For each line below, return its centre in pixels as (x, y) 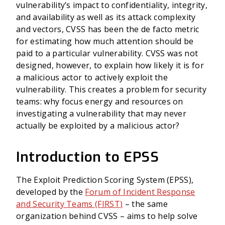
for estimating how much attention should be (105, 41)
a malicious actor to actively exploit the (92, 77)
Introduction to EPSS (88, 157)
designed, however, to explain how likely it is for (110, 65)
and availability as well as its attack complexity (106, 17)
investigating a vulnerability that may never (101, 114)
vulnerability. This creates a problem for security (111, 89)
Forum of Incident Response (140, 192)
